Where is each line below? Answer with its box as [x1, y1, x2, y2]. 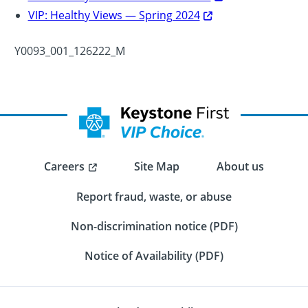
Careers [44, 158, 85, 174]
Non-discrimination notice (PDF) [70, 218, 238, 234]
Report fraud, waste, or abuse [76, 188, 232, 204]
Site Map [134, 159, 179, 175]
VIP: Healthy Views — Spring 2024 [27, 7, 200, 22]
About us [217, 159, 264, 175]
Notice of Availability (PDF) [85, 247, 223, 263]
